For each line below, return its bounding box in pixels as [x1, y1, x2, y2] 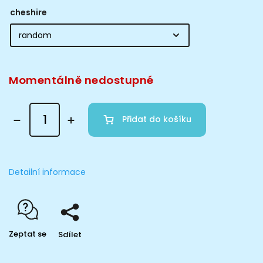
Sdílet [58, 228, 82, 240]
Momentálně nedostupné [9, 72, 154, 87]
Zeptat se [9, 228, 46, 240]
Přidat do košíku [122, 113, 191, 126]
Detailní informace [9, 166, 86, 178]
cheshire [10, 6, 47, 18]
